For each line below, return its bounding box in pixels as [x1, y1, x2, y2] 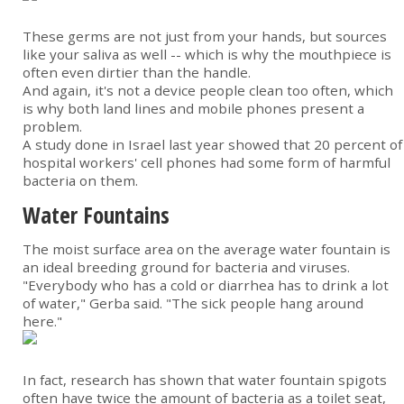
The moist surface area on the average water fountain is [23, 240, 390, 259]
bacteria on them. [23, 171, 138, 190]
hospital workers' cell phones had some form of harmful [23, 153, 390, 172]
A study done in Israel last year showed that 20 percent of [23, 135, 402, 154]
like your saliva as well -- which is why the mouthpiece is [23, 45, 391, 64]
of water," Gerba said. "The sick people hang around [23, 294, 363, 313]
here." [23, 312, 62, 331]
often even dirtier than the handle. [23, 63, 251, 82]
